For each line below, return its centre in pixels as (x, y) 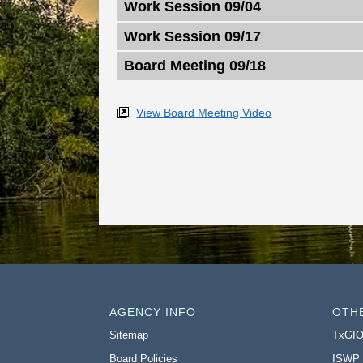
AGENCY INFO (153, 313)
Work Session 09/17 (193, 36)
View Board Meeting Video (204, 112)
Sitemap (129, 335)
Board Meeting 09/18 (195, 66)
